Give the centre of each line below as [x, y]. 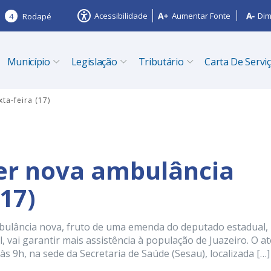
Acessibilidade [121, 16]
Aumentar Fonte [201, 16]
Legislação [94, 62]
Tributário [161, 62]
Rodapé [37, 16]
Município [28, 62]
